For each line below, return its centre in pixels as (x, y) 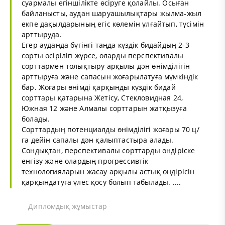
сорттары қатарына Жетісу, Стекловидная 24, (102, 97)
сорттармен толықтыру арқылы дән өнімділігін (106, 66)
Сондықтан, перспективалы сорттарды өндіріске (108, 150)
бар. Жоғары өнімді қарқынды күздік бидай (99, 87)
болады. (36, 119)
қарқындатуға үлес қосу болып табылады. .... (101, 182)
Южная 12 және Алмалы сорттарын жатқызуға (104, 108)
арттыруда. (42, 34)
